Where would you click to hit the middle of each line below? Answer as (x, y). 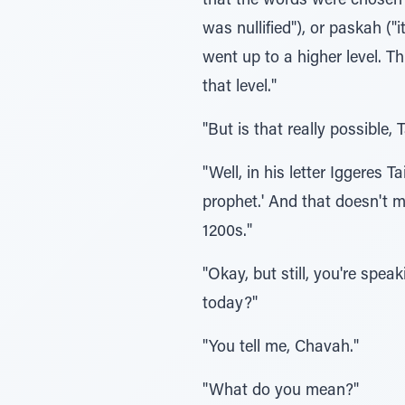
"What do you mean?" (281, 391)
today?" (230, 305)
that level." (240, 88)
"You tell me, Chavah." (281, 348)
